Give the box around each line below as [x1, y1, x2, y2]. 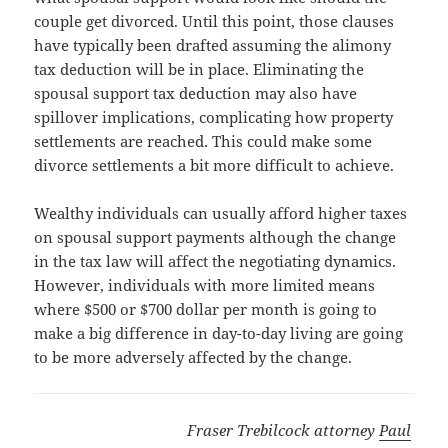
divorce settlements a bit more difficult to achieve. [34, 155, 395, 176]
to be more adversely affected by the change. [34, 347, 353, 368]
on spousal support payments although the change [34, 227, 397, 248]
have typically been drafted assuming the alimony [34, 35, 392, 56]
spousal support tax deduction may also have [34, 83, 358, 104]
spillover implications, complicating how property [34, 107, 394, 128]
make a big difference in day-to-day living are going [34, 323, 404, 344]
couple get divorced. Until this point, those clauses [34, 11, 395, 32]
